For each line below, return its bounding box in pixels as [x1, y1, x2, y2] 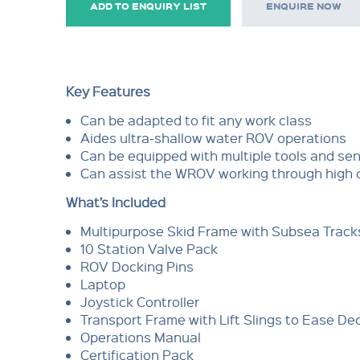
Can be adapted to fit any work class [80, 112, 312, 129]
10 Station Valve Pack [80, 240, 218, 257]
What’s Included [66, 194, 166, 211]
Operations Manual [80, 329, 201, 346]
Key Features [66, 83, 150, 100]
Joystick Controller [80, 293, 199, 310]
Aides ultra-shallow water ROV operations [80, 129, 346, 146]
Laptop [80, 276, 125, 292]
